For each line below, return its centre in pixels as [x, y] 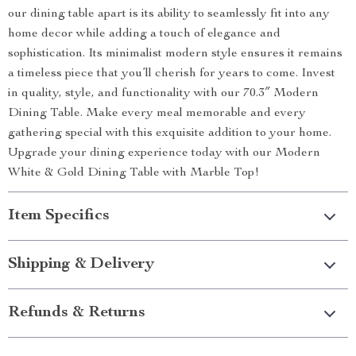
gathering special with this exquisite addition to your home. [170, 133]
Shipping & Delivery [81, 264]
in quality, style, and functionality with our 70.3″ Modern [163, 93]
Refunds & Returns [77, 313]
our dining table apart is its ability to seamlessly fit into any [169, 14]
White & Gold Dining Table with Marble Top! [133, 173]
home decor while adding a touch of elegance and [144, 34]
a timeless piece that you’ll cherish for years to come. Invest [172, 74]
